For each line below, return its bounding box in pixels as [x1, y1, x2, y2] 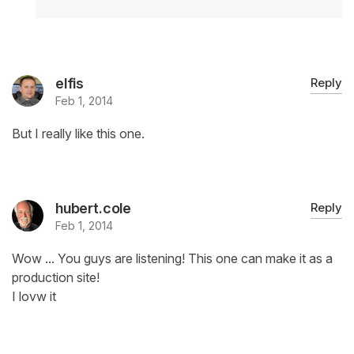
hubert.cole [55, 200, 132, 217]
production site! [12, 269, 100, 286]
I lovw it [12, 288, 56, 305]
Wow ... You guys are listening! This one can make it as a [12, 250, 333, 267]
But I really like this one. [12, 126, 145, 142]
